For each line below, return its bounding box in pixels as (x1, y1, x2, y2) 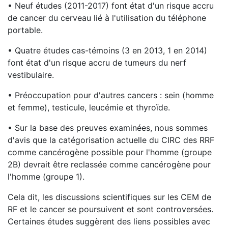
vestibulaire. (8, 70, 54, 80)
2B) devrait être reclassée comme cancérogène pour (8, 159, 211, 169)
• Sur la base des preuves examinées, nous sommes (8, 123, 208, 133)
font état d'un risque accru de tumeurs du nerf (8, 58, 186, 68)
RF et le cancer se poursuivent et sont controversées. (8, 204, 213, 214)
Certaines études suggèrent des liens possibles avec (8, 216, 210, 226)
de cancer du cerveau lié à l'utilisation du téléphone (8, 13, 206, 23)
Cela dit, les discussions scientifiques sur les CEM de (8, 192, 211, 202)
